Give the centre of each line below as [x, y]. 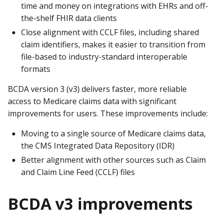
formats [36, 69]
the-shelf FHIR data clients [69, 18]
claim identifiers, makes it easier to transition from [113, 45]
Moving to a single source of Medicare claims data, [113, 134]
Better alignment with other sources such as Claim [113, 160]
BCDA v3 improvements [100, 203]
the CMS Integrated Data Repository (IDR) [99, 146]
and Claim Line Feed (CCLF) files [78, 172]
